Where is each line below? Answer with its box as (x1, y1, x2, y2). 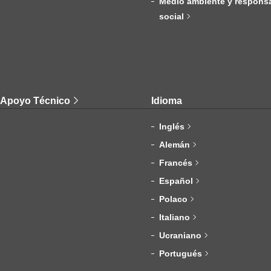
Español (158, 176, 193, 186)
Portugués (158, 249, 202, 259)
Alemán (158, 140, 190, 150)
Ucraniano (158, 230, 201, 241)
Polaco (158, 194, 188, 204)
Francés (158, 158, 192, 168)
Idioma (151, 96, 182, 106)
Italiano (158, 212, 190, 223)
